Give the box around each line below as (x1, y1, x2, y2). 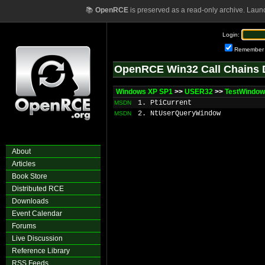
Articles (12, 160, 35, 168)
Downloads (12, 197, 49, 205)
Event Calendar (12, 209, 62, 218)
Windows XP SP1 (116, 88, 173, 96)
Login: (222, 31, 240, 38)
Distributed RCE (12, 185, 64, 193)
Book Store (12, 172, 47, 180)
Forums (12, 222, 36, 230)
